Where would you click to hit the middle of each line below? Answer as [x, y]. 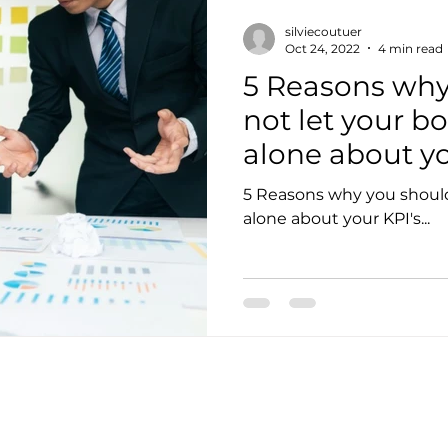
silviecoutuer [323, 31]
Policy [297, 420]
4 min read [410, 48]
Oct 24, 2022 [322, 48]
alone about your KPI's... [336, 218]
